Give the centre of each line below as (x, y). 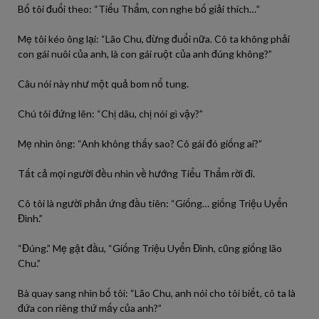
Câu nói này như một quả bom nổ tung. (103, 84)
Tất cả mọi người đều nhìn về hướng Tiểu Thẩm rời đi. (136, 173)
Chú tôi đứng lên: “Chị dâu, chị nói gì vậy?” (110, 114)
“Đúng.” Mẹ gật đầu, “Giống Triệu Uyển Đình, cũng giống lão (150, 248)
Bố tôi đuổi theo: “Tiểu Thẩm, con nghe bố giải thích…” (139, 9)
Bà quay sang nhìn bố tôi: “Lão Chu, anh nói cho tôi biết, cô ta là (157, 293)
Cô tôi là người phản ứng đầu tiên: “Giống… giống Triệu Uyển (153, 203)
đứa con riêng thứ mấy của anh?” (90, 308)
